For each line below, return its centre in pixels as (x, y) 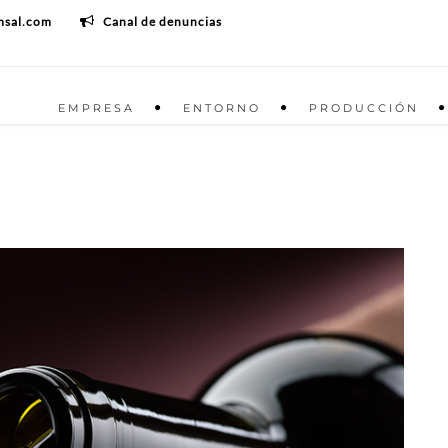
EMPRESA (96, 108)
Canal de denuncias (162, 21)
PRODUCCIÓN (364, 108)
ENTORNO (222, 108)
